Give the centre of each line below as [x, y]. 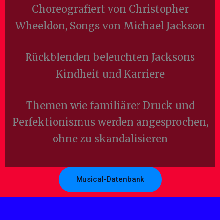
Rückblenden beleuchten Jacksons [110, 57]
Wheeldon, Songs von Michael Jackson [110, 26]
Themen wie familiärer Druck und [110, 105]
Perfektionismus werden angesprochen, [110, 122]
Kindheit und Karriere [110, 74]
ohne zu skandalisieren [110, 139]
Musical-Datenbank [110, 179]
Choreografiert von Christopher [110, 9]
